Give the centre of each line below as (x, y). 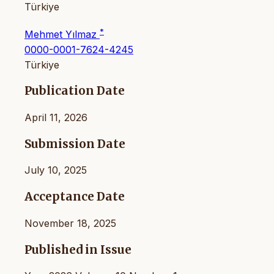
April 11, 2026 (56, 117)
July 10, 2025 (56, 170)
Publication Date (75, 91)
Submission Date (75, 144)
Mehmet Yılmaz (62, 34)
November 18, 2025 (70, 223)
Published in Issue (78, 250)
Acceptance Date (75, 197)
